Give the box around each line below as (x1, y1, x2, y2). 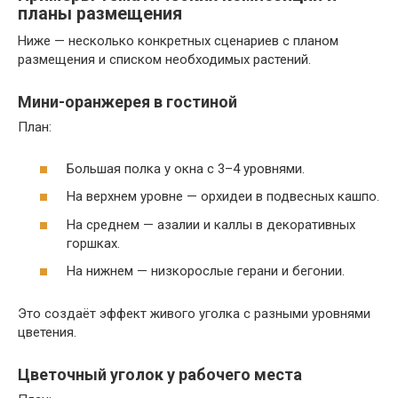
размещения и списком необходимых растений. (18, 52, 311, 68)
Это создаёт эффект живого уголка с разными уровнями (18, 306, 370, 322)
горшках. (67, 235, 120, 251)
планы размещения (18, 4, 182, 25)
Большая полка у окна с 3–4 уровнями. (67, 160, 305, 177)
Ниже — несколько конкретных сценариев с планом (18, 33, 338, 49)
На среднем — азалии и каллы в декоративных (67, 216, 355, 233)
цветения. (18, 324, 76, 340)
